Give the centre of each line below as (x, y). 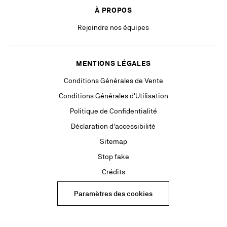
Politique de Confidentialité (113, 111)
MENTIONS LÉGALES (113, 64)
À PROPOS (113, 10)
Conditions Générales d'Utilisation (113, 96)
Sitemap (113, 142)
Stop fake (113, 157)
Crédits (113, 172)
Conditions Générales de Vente (113, 81)
